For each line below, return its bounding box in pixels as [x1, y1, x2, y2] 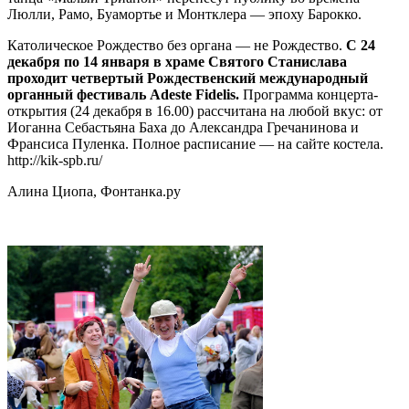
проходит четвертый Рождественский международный [7, 69, 368, 86]
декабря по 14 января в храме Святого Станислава [7, 53, 347, 69]
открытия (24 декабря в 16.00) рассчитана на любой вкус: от [7, 102, 383, 119]
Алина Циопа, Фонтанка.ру [7, 183, 181, 199]
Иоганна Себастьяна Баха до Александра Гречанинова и [7, 119, 359, 135]
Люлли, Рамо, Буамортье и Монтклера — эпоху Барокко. [7, 5, 362, 22]
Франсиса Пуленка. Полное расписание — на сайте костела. [7, 135, 383, 152]
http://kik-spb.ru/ [7, 152, 102, 168]
